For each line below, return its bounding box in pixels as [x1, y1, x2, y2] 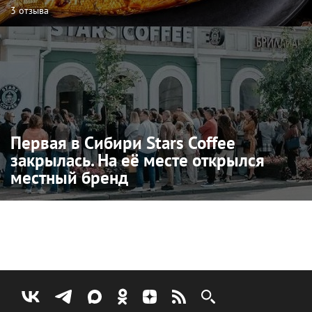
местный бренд [10, 166, 128, 189]
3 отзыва [10, 4, 49, 17]
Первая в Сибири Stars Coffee [10, 132, 235, 155]
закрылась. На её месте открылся [10, 149, 265, 172]
